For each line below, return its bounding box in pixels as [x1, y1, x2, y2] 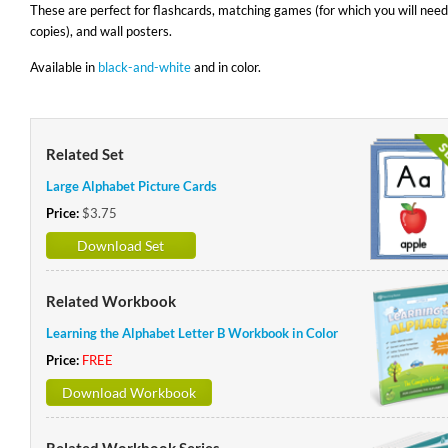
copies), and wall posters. [29, 23, 172, 39]
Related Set [45, 145, 124, 163]
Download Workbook [61, 383, 196, 401]
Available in [29, 59, 98, 75]
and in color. [190, 59, 261, 75]
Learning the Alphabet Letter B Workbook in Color [45, 324, 338, 341]
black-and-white [97, 59, 191, 75]
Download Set [77, 237, 165, 254]
